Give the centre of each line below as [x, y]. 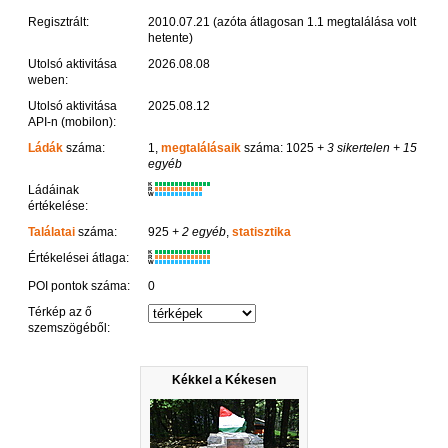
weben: [47, 79]
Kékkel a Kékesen [224, 379]
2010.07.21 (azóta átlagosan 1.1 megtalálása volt [282, 21]
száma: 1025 [278, 147]
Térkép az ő [59, 311]
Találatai [51, 231]
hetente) [171, 37]
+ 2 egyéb [198, 231]
